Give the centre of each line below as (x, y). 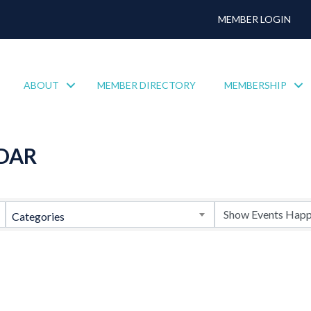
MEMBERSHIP (256, 85)
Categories (38, 216)
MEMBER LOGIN (255, 19)
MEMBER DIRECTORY (147, 85)
